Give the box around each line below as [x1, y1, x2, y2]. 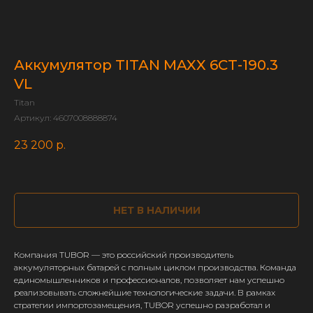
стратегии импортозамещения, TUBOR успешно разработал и [14, 300, 270, 311]
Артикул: [14, 112, 53, 123]
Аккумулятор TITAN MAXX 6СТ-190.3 [14, 57, 278, 73]
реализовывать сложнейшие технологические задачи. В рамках [14, 287, 275, 298]
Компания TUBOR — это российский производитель [14, 249, 233, 261]
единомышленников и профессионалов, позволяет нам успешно [14, 275, 284, 286]
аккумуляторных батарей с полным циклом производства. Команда [14, 262, 296, 273]
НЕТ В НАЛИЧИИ [112, 204, 201, 217]
